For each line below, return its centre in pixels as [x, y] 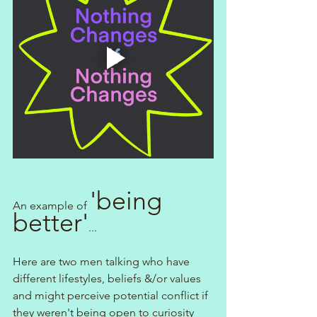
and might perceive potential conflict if [112, 295]
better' [51, 222]
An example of [51, 205]
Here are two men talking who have [103, 261]
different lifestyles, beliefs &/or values [108, 278]
